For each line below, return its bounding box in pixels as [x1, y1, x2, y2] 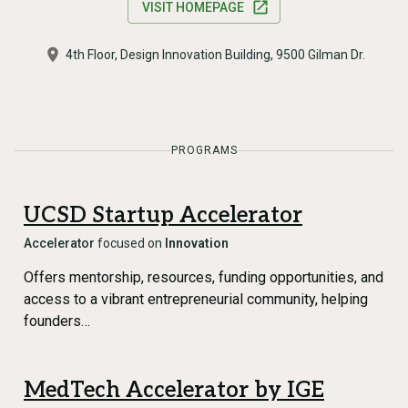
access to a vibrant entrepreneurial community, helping [24, 291, 368, 308]
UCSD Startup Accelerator [24, 202, 302, 229]
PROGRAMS [170, 144, 238, 157]
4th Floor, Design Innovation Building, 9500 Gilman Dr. [65, 47, 365, 62]
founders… [24, 312, 90, 330]
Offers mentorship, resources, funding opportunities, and [24, 269, 383, 286]
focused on [95, 236, 165, 250]
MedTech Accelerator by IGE [24, 377, 324, 403]
